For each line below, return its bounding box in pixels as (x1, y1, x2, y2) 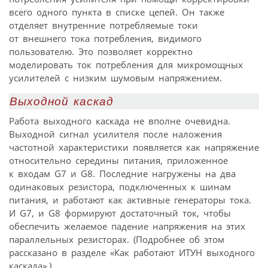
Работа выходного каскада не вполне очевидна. (9, 114, 230, 127)
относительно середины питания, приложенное (9, 154, 228, 166)
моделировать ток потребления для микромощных (9, 59, 243, 71)
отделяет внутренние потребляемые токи (9, 19, 198, 32)
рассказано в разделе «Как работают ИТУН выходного (9, 246, 255, 258)
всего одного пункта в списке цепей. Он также (9, 6, 224, 19)
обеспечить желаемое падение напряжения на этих (9, 220, 245, 232)
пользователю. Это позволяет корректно (9, 45, 193, 58)
